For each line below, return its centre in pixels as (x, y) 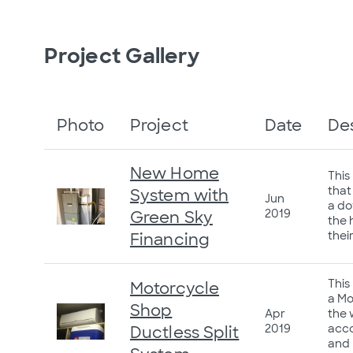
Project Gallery (122, 56)
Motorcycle (175, 288)
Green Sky (171, 217)
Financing (170, 239)
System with (180, 195)
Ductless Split (185, 332)
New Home (175, 173)
